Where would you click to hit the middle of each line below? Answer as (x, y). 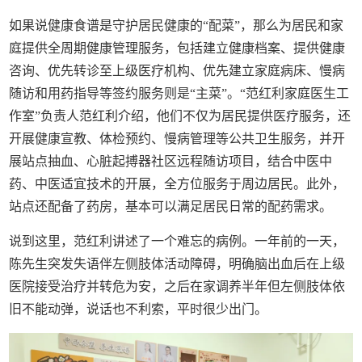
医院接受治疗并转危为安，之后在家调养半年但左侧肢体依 (177, 286)
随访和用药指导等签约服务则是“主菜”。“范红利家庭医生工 (179, 93)
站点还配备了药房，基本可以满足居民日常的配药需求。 (171, 206)
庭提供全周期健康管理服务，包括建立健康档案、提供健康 (177, 48)
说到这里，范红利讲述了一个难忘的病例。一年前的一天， (177, 241)
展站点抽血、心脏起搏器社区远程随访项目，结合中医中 (171, 161)
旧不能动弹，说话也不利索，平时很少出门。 (139, 309)
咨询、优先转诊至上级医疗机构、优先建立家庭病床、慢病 (177, 70)
